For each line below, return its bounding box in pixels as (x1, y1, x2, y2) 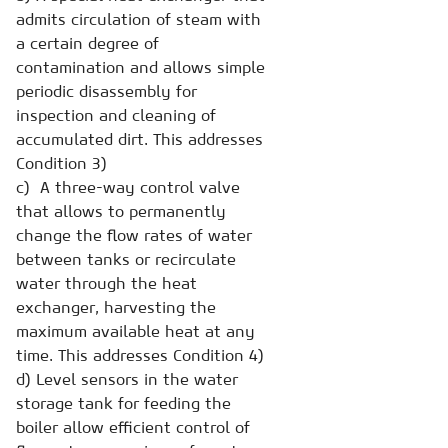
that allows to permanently (16, 200, 226, 221)
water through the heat (16, 272, 197, 293)
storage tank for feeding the (16, 392, 231, 413)
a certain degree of (16, 32, 159, 53)
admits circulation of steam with (16, 8, 261, 29)
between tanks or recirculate (16, 248, 236, 269)
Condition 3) (16, 152, 107, 173)
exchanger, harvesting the (16, 296, 216, 317)
